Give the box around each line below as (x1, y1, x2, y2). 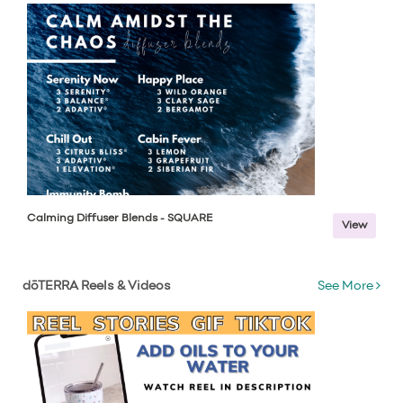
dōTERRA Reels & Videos (22, 281, 171, 292)
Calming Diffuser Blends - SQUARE (27, 213, 213, 224)
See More (317, 281, 376, 292)
